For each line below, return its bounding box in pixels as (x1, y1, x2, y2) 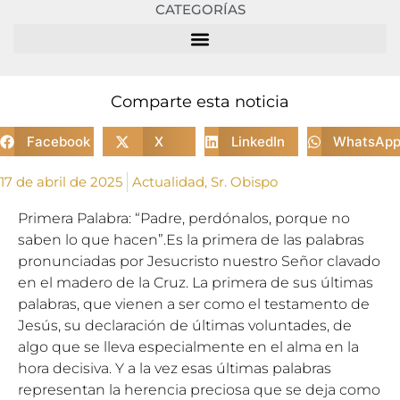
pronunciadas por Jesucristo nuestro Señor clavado (18, 253, 380, 270)
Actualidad (132, 173, 204, 190)
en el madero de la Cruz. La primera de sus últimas (18, 274, 373, 291)
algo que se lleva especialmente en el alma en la (18, 338, 359, 355)
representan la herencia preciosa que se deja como (18, 381, 380, 398)
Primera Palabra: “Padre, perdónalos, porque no (18, 210, 350, 227)
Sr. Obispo (211, 173, 278, 190)
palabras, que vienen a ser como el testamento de (18, 296, 370, 312)
